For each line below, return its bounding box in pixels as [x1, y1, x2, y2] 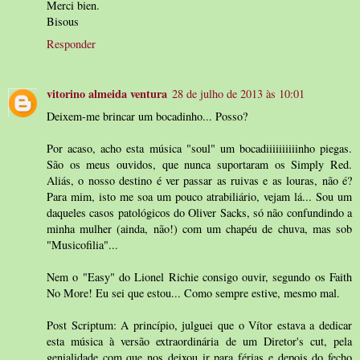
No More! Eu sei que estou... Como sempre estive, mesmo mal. [47, 285, 340, 301]
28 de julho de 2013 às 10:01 [172, 86, 305, 102]
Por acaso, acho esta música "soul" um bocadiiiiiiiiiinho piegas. [47, 141, 352, 157]
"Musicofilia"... [47, 237, 118, 253]
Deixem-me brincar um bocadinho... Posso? [47, 108, 247, 125]
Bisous [47, 14, 79, 30]
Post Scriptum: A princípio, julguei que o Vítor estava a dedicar [47, 317, 352, 333]
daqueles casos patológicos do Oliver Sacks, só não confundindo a [47, 205, 352, 221]
